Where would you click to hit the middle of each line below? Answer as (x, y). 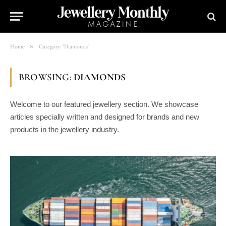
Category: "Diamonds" (64, 46)
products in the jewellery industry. (65, 129)
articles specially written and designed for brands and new (105, 117)
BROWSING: (46, 77)
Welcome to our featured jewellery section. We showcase (104, 104)
